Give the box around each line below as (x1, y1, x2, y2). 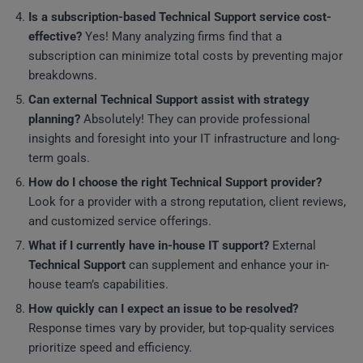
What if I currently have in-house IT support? (28, 238, 269, 253)
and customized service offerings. (28, 214, 211, 228)
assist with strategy (198, 92, 310, 107)
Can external (28, 92, 100, 107)
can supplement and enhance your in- (126, 258, 329, 272)
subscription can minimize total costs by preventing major (28, 49, 343, 63)
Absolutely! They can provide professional (80, 112, 310, 126)
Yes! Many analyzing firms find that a (82, 29, 282, 44)
